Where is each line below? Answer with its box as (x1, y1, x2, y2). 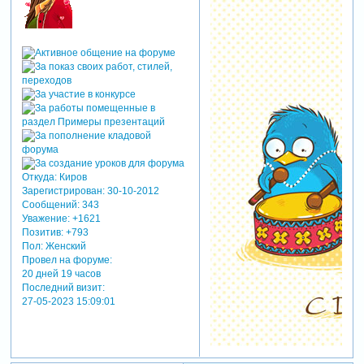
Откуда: (21, 171, 57, 183)
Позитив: (21, 226, 63, 238)
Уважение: (21, 212, 70, 224)
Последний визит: (21, 281, 105, 293)
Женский (42, 240, 86, 252)
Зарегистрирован (21, 184, 102, 197)
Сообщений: (21, 198, 80, 210)
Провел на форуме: (21, 253, 112, 266)
